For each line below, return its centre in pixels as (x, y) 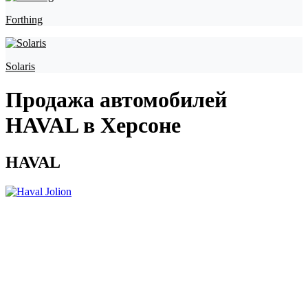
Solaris (20, 66)
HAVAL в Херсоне (93, 125)
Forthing (24, 20)
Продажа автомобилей (116, 100)
